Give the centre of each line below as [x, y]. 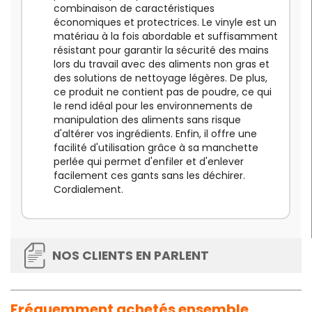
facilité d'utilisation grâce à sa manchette [156, 148]
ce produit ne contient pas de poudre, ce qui [163, 92]
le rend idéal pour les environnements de [153, 106]
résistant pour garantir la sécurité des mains [161, 50]
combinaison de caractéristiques [134, 9]
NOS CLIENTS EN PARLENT [131, 256]
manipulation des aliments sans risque [147, 120]
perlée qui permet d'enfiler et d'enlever [149, 162]
